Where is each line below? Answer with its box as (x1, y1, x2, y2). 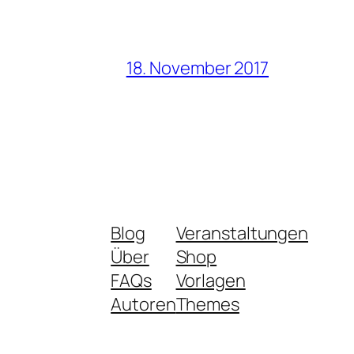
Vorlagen (175, 268, 246, 292)
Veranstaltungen (175, 220, 308, 245)
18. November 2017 (126, 55, 269, 80)
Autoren (111, 292, 176, 316)
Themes (175, 292, 239, 316)
